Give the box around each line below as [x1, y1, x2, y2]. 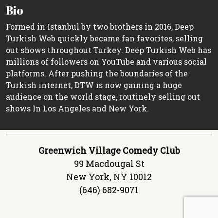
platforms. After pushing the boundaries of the [6, 68, 188, 78]
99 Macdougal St [73, 157, 145, 169]
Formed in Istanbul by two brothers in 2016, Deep [6, 21, 194, 32]
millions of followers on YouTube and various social [6, 56, 207, 67]
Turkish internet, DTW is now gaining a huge [6, 79, 182, 90]
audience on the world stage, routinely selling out [6, 91, 200, 102]
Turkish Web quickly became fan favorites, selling [6, 33, 203, 43]
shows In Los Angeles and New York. [6, 103, 149, 113]
